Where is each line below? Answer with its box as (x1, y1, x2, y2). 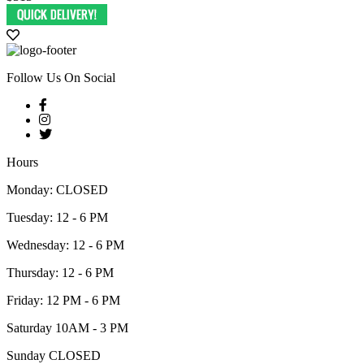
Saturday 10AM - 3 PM (6, 321, 128, 336)
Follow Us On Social (6, 71, 115, 85)
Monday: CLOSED (6, 183, 108, 197)
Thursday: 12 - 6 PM (6, 266, 114, 280)
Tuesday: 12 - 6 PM (6, 210, 108, 225)
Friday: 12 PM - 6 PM (6, 293, 120, 308)
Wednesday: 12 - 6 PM (6, 238, 124, 253)
